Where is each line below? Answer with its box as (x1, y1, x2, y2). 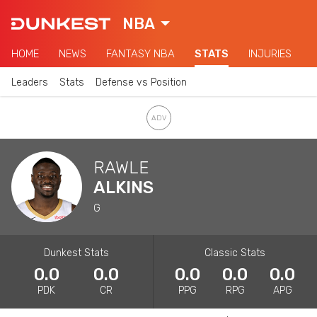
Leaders (11, 76, 48, 88)
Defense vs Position (96, 76, 187, 88)
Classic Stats (204, 246, 266, 259)
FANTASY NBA (106, 47, 175, 60)
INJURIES (248, 47, 292, 60)
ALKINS (93, 177, 154, 197)
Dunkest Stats (43, 246, 109, 259)
